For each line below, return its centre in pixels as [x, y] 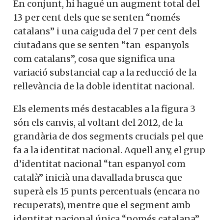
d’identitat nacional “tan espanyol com [99, 164]
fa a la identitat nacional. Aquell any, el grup [109, 150]
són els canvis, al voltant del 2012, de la [98, 123]
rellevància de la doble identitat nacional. [104, 86]
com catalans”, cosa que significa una [94, 59]
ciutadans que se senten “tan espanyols [101, 45]
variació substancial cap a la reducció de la [105, 73]
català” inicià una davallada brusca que [98, 178]
